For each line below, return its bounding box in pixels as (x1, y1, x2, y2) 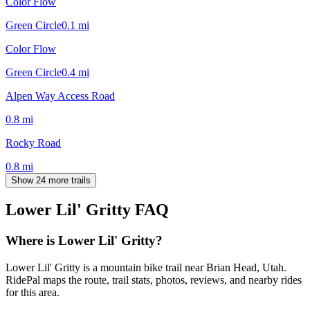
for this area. (6, 286, 60, 299)
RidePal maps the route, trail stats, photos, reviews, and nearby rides (6, 274, 302, 286)
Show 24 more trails (11, 174, 91, 185)
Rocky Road (6, 136, 61, 149)
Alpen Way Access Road (6, 89, 115, 102)
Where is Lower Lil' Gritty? (6, 233, 163, 248)
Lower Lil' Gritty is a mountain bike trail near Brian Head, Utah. (6, 262, 286, 274)
